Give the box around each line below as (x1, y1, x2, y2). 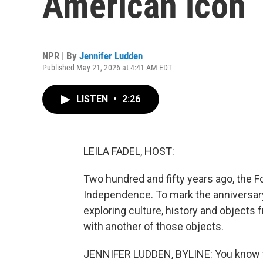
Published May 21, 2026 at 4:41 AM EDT (42, 63, 172, 72)
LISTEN (76, 93, 110, 104)
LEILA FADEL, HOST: (83, 145, 174, 157)
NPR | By (42, 50, 79, 62)
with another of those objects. (83, 220, 224, 232)
